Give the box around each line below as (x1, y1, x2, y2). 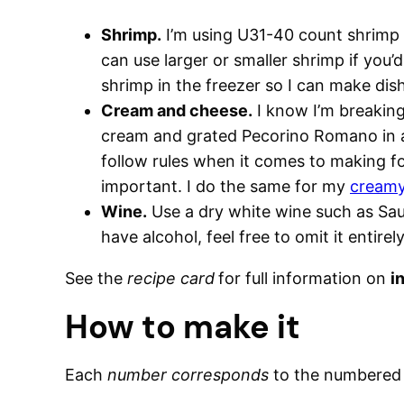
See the (65, 269, 127, 288)
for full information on (218, 269, 390, 288)
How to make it (65, 306, 300, 348)
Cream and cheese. (101, 101, 252, 120)
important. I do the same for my (101, 177, 350, 196)
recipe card (127, 269, 215, 288)
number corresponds (107, 365, 269, 384)
